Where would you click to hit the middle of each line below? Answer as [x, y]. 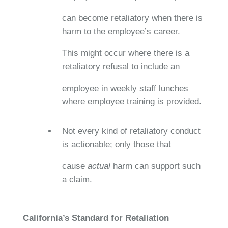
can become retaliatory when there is [132, 18]
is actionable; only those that [116, 144]
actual [100, 166]
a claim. [77, 179]
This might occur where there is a [125, 53]
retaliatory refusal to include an [121, 66]
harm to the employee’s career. [121, 31]
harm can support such [156, 166]
